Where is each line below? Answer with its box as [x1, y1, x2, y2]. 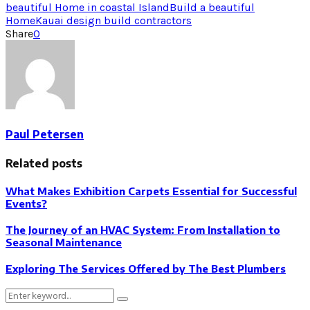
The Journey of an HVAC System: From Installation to [6, 224, 280, 237]
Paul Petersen [6, 127, 84, 141]
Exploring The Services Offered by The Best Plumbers [6, 262, 286, 275]
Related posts [6, 156, 82, 170]
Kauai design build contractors [35, 13, 192, 27]
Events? [6, 197, 47, 210]
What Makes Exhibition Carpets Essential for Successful [6, 185, 297, 198]
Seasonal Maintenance [6, 236, 122, 249]
